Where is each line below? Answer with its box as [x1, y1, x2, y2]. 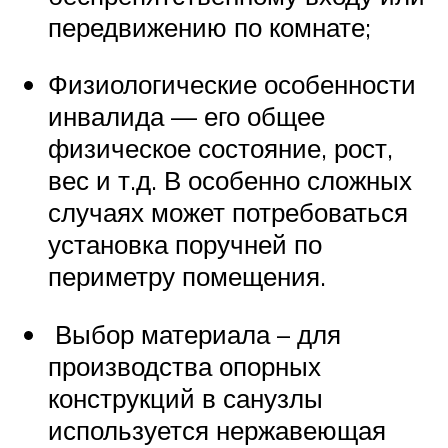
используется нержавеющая [48, 414, 386, 446]
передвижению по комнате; [48, 10, 371, 43]
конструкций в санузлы [48, 382, 323, 414]
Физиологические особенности [48, 68, 416, 101]
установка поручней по [48, 228, 322, 261]
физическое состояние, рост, [48, 132, 393, 165]
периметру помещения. [48, 260, 326, 293]
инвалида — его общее [48, 100, 325, 133]
